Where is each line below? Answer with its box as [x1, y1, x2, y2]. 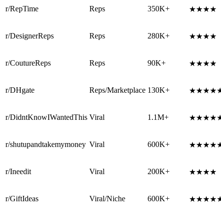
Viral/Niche [89, 194, 125, 203]
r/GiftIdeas [5, 194, 38, 203]
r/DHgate [5, 86, 35, 95]
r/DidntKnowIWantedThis [5, 113, 87, 122]
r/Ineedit [5, 167, 31, 176]
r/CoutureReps [5, 59, 51, 68]
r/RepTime [5, 4, 38, 13]
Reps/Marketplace [89, 86, 146, 95]
